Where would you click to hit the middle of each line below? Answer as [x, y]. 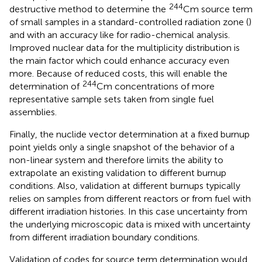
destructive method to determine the [89, 9]
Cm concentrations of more [156, 86]
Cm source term [218, 9]
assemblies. [33, 112]
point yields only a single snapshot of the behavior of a [122, 147]
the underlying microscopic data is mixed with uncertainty [130, 224]
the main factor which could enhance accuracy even [119, 60]
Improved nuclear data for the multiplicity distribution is [125, 47]
